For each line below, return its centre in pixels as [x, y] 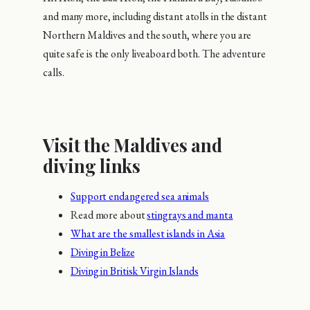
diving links [92, 166]
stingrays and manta [190, 215]
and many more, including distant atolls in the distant [155, 16]
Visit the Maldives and [133, 145]
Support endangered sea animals [140, 197]
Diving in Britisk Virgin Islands [135, 271]
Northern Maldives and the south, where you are [147, 35]
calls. [54, 72]
